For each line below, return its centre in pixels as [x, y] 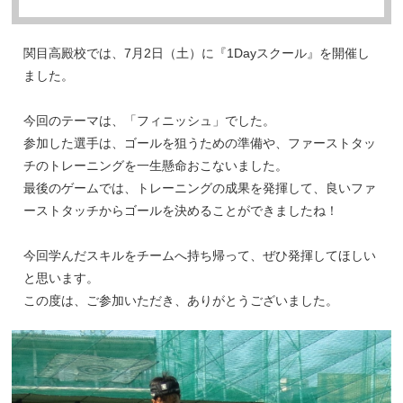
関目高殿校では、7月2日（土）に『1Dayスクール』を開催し [197, 53]
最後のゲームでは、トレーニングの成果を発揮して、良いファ [200, 188]
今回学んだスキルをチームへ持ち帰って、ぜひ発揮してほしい [200, 255]
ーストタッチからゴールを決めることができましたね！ [181, 210]
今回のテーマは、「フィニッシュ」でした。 [150, 121]
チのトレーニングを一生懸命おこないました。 [156, 166]
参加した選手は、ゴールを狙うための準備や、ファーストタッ [200, 143]
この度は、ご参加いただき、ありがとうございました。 [181, 300]
